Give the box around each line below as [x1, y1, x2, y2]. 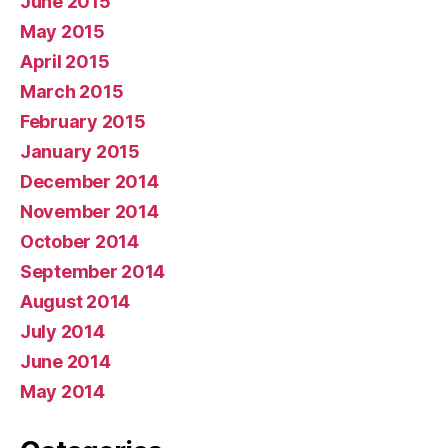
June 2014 [20, 350, 111, 372]
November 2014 [20, 200, 159, 222]
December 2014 [20, 170, 159, 192]
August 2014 [20, 290, 131, 312]
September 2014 [20, 260, 166, 282]
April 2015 [20, 50, 110, 72]
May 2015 [20, 20, 105, 42]
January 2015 [20, 140, 140, 162]
